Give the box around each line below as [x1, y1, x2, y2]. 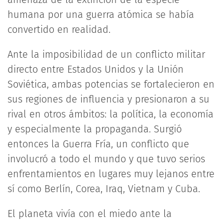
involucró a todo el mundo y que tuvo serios [7, 153, 205, 165]
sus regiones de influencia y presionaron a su [7, 93, 210, 105]
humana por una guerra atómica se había [7, 8, 194, 20]
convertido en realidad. [7, 23, 111, 35]
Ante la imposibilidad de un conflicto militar [7, 48, 205, 60]
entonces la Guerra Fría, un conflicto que [7, 138, 189, 150]
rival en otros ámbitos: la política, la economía [7, 108, 214, 120]
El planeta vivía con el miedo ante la [7, 208, 172, 220]
